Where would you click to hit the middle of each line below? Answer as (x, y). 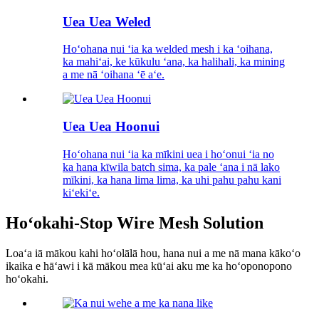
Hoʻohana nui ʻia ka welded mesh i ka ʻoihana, (168, 49)
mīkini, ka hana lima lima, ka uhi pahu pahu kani (172, 179)
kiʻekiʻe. (81, 192)
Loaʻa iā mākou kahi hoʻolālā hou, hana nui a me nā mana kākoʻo (153, 253)
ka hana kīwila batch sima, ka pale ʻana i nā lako (171, 167)
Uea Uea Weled (107, 21)
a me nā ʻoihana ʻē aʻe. (114, 75)
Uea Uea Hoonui (111, 127)
